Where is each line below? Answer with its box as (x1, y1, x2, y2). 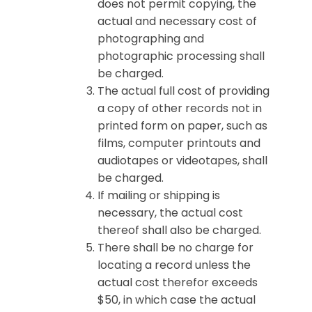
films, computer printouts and (97, 135, 260, 151)
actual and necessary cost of (97, 13, 257, 29)
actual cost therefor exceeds (97, 274, 258, 290)
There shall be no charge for (97, 240, 253, 256)
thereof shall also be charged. (97, 222, 261, 238)
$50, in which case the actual (97, 292, 256, 308)
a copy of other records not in (97, 100, 262, 116)
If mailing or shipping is (97, 187, 220, 203)
